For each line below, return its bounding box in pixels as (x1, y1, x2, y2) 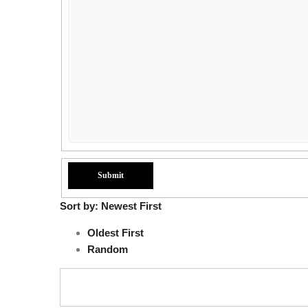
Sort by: (60, 199, 101, 212)
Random (87, 243, 128, 255)
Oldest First (87, 226, 144, 239)
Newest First (101, 199, 162, 212)
